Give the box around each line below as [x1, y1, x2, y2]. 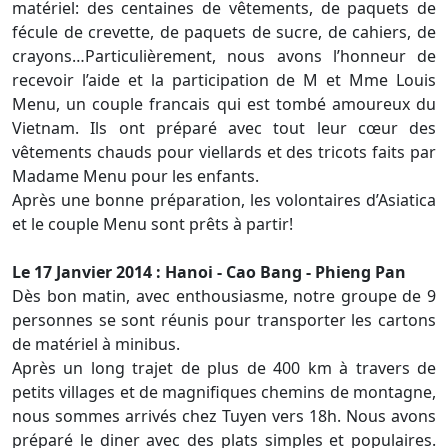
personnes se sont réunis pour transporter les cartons [12, 309, 436, 331]
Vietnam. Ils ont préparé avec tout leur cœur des [12, 117, 436, 139]
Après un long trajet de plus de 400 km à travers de [12, 357, 436, 379]
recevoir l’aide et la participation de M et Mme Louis [12, 69, 436, 91]
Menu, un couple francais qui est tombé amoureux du [12, 93, 436, 115]
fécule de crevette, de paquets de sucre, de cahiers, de [12, 21, 436, 43]
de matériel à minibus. [12, 333, 180, 355]
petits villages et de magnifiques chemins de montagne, [12, 381, 436, 403]
